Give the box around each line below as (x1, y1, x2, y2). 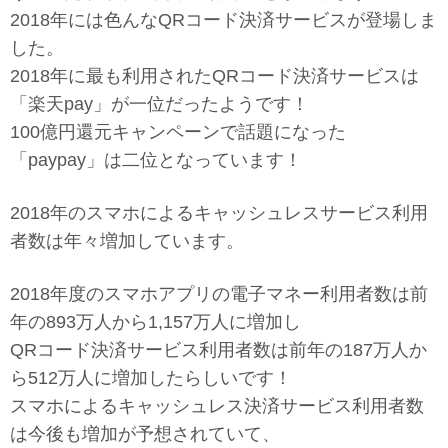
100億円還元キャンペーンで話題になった (10, 121, 346, 142)
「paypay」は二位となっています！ (10, 149, 302, 170)
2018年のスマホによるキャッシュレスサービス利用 (10, 202, 428, 223)
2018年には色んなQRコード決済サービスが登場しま (10, 9, 437, 30)
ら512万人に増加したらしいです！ (10, 367, 292, 388)
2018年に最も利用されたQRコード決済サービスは (10, 65, 419, 86)
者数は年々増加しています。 (10, 230, 244, 251)
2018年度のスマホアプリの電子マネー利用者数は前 (10, 283, 428, 304)
